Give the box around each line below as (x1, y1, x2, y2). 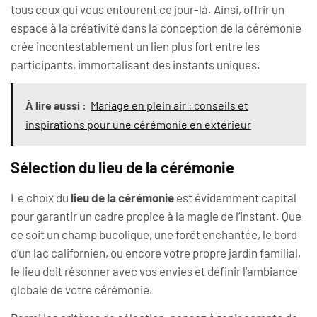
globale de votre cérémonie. (11, 282, 153, 297)
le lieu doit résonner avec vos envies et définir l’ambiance (11, 264, 298, 279)
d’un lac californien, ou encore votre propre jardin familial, (11, 246, 301, 260)
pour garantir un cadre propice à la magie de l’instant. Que (11, 209, 301, 224)
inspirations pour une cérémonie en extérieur (25, 117, 251, 132)
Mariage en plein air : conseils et (91, 98, 248, 113)
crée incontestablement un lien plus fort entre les (11, 38, 260, 53)
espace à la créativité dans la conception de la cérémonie (11, 20, 301, 35)
